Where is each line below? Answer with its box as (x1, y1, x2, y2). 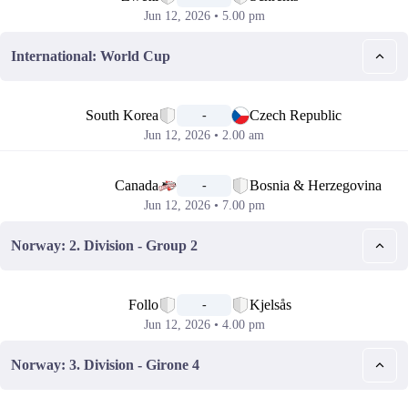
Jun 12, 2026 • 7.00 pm (143, 199, 265, 212)
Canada (115, 178, 158, 193)
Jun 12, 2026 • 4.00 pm (143, 318, 265, 331)
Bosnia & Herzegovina (250, 178, 382, 193)
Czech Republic (250, 107, 342, 123)
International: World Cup (11, 48, 170, 64)
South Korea (86, 107, 158, 123)
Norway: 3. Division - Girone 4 (11, 357, 199, 372)
